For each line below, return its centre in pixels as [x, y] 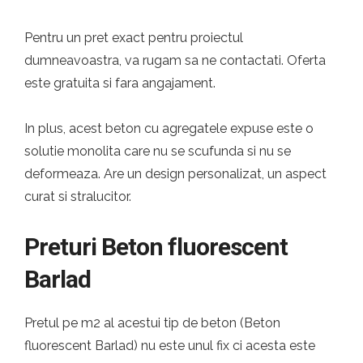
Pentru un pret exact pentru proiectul [134, 38]
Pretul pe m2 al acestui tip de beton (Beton [152, 323]
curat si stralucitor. [78, 196]
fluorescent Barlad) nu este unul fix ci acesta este [170, 346]
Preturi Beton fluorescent [156, 247]
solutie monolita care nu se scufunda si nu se [158, 151]
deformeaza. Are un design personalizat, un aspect [175, 174]
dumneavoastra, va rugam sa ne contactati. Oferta [175, 60]
